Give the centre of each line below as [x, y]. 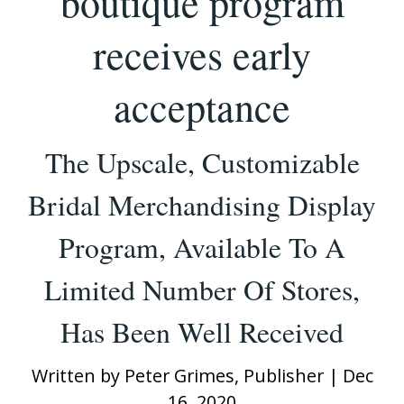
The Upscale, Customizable [202, 162]
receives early [202, 54]
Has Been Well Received [202, 331]
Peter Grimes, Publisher [224, 375]
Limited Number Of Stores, [202, 289]
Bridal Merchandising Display [202, 204]
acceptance [202, 106]
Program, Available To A [202, 247]
